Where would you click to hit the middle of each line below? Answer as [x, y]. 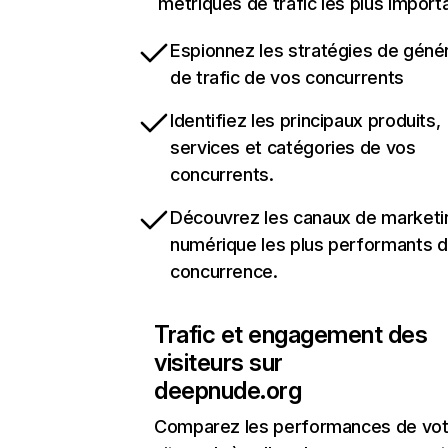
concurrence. [224, 271]
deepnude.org [228, 390]
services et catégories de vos [293, 147]
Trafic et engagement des [291, 334]
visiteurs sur [218, 362]
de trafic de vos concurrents [287, 77]
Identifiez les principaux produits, [305, 120]
